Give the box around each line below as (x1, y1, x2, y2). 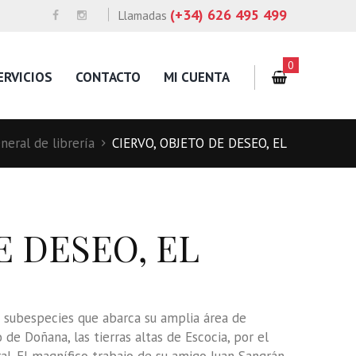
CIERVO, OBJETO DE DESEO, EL (112, 134, 287, 153)
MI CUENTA (163, 68, 230, 86)
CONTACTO (75, 68, 141, 86)
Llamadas (118, 8, 170, 24)
